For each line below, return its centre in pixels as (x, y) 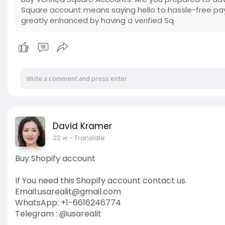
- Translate (87, 138)
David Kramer (82, 126)
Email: (26, 192)
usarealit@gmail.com (79, 192)
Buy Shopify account (55, 159)
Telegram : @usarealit (58, 214)
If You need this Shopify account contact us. (101, 181)
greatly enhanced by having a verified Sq (97, 21)
